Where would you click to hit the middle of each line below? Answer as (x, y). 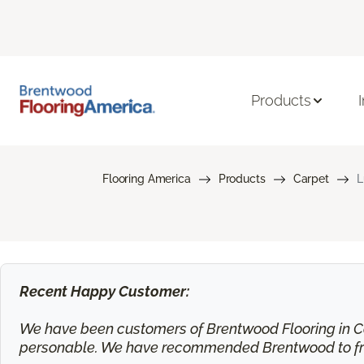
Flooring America (147, 178)
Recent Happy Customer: (104, 292)
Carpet (311, 178)
